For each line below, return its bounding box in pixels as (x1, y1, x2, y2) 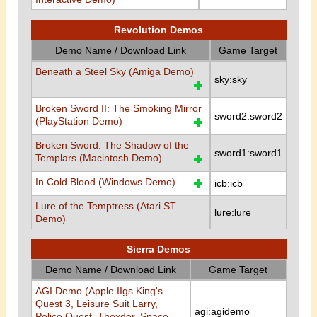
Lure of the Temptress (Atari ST (35, 200, 176, 212)
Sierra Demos (127, 243, 190, 255)
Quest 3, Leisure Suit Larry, (35, 298, 158, 309)
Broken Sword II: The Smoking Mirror (35, 103, 202, 114)
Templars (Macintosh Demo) (35, 152, 162, 163)
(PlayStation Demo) (35, 115, 122, 127)
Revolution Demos (114, 24, 203, 35)
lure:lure (214, 207, 251, 218)
